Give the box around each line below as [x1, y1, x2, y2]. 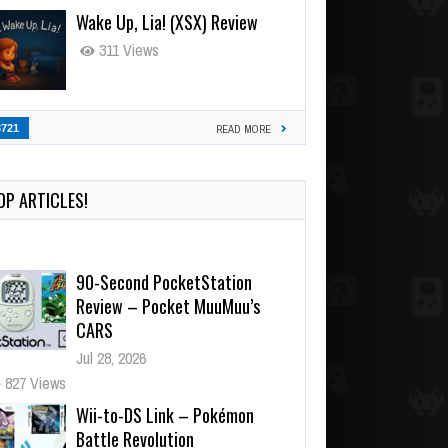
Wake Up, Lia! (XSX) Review [76, 8, 258, 35]
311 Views [95, 38, 159, 61]
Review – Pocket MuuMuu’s [76, 292, 260, 319]
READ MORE [216, 121, 271, 136]
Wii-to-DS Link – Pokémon [76, 401, 254, 428]
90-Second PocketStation [76, 268, 252, 295]
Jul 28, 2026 [76, 346, 146, 369]
